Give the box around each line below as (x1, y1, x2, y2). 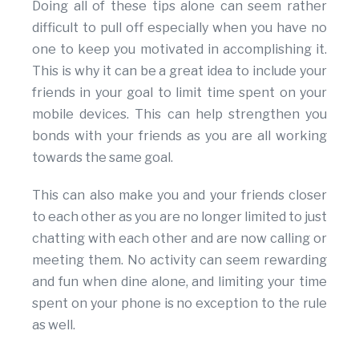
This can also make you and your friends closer (32, 188, 327, 204)
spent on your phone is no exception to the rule (32, 296, 327, 312)
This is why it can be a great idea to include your (32, 63, 327, 79)
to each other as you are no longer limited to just (32, 209, 327, 225)
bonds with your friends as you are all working (32, 128, 327, 144)
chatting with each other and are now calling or (32, 231, 327, 247)
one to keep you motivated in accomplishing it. (32, 42, 327, 58)
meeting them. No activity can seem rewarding (32, 252, 327, 268)
